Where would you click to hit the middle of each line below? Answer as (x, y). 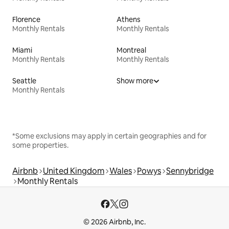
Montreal (131, 50)
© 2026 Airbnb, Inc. (114, 222)
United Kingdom (74, 171)
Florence (26, 20)
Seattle (24, 81)
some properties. (40, 145)
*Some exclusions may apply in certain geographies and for (109, 136)
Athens (129, 20)
